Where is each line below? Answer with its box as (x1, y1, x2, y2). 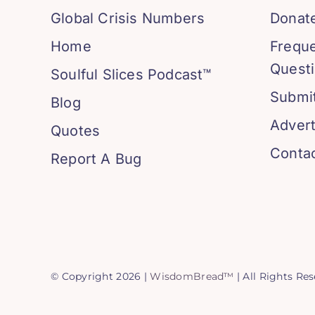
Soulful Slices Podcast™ (50, 66, 212, 83)
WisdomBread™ (150, 270, 234, 283)
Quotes (50, 122, 101, 139)
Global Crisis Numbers (50, 10, 205, 27)
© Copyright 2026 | (50, 270, 150, 283)
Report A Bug (50, 150, 142, 167)
